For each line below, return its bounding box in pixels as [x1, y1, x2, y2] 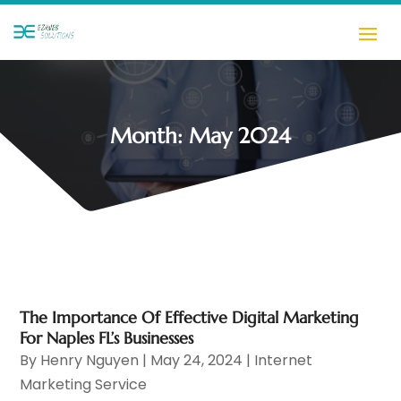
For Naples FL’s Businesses [20, 327, 194, 348]
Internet [254, 349, 313, 371]
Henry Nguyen [40, 349, 140, 371]
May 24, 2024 [150, 349, 243, 371]
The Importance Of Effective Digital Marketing [20, 306, 360, 328]
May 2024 [189, 122, 291, 149]
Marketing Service [20, 373, 148, 395]
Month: [110, 122, 189, 149]
